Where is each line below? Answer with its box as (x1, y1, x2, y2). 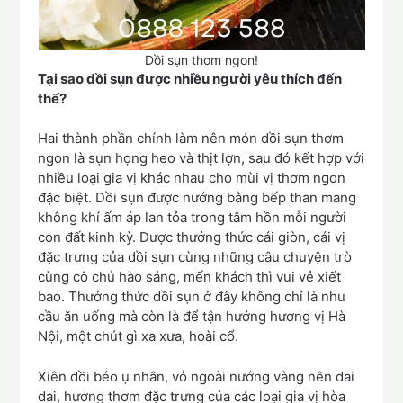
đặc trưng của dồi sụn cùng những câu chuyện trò (38, 248, 353, 266)
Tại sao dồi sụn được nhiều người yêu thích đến (38, 69, 343, 87)
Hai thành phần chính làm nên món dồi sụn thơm (38, 130, 345, 148)
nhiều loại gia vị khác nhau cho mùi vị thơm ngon (38, 169, 346, 187)
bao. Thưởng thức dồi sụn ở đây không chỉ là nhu (38, 288, 346, 306)
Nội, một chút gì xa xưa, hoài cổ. (38, 327, 239, 345)
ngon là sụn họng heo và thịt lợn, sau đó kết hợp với (38, 149, 365, 167)
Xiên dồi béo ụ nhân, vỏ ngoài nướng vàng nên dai (38, 367, 355, 385)
